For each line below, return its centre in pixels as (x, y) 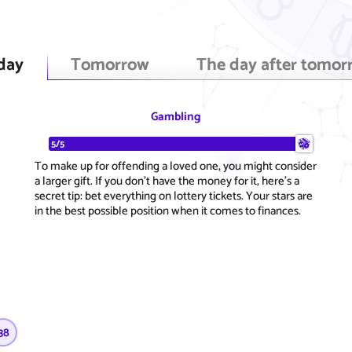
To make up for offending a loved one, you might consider (176, 166)
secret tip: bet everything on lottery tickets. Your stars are (174, 196)
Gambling (176, 116)
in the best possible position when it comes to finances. (168, 211)
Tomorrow (110, 65)
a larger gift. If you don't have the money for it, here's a (167, 181)
